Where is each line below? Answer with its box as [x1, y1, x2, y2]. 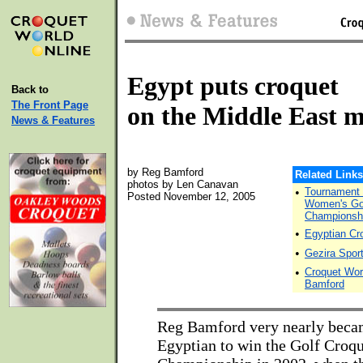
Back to [11, 83, 49, 96]
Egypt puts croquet [127, 71, 339, 100]
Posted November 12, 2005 [127, 190, 255, 203]
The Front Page [11, 99, 88, 111]
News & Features [11, 114, 95, 126]
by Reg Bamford [127, 166, 203, 178]
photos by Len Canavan [127, 178, 238, 190]
